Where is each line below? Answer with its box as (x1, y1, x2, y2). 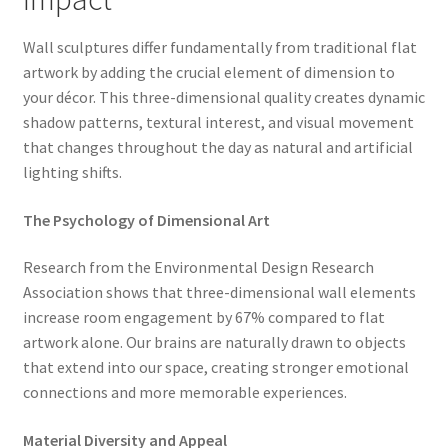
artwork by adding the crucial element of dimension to (22, 62, 395, 83)
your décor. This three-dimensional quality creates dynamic (22, 87, 425, 108)
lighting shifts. (22, 162, 122, 183)
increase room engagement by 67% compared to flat (22, 307, 385, 328)
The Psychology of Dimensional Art (22, 209, 270, 230)
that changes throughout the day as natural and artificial (22, 137, 413, 158)
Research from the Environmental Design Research (22, 257, 374, 278)
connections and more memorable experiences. (22, 382, 347, 403)
